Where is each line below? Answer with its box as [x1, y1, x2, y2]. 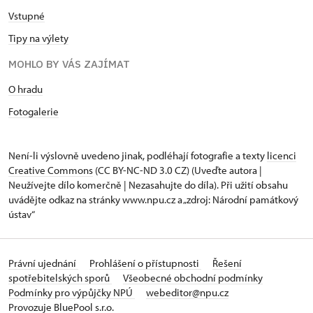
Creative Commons [8, 163, 93, 177]
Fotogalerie [8, 104, 59, 118]
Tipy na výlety [8, 31, 68, 45]
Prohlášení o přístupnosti [89, 256, 201, 270]
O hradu [8, 82, 43, 96]
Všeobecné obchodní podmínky [123, 270, 263, 284]
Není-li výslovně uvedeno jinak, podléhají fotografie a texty [8, 148, 267, 162]
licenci [267, 148, 296, 162]
